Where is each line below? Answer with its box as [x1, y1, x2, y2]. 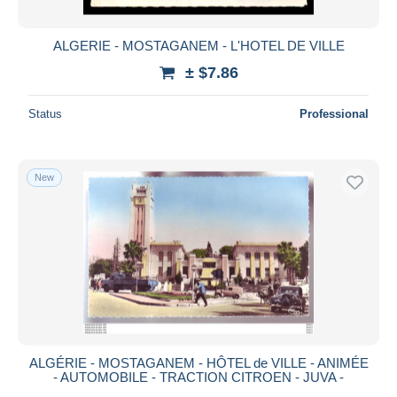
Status [28, 106, 62, 121]
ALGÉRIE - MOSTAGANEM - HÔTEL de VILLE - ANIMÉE [28, 354, 369, 370]
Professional [300, 106, 369, 121]
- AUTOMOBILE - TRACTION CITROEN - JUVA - [53, 369, 344, 385]
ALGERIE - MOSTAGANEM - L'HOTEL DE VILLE [52, 37, 345, 53]
